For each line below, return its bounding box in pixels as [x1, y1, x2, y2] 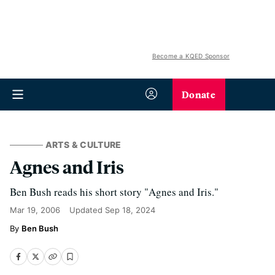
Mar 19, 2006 [10, 205, 60, 215]
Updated [69, 205, 105, 215]
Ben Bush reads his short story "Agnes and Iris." [10, 185, 219, 199]
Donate [182, 87, 215, 101]
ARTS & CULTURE [45, 139, 122, 150]
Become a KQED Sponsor [152, 52, 230, 60]
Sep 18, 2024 [105, 205, 155, 215]
